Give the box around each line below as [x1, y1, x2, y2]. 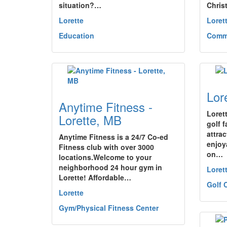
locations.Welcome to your [59, 152, 152, 162]
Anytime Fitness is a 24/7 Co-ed [59, 132, 168, 142]
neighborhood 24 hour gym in [59, 162, 162, 172]
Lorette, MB [59, 111, 122, 129]
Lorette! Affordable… [59, 172, 131, 182]
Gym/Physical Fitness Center [59, 203, 159, 213]
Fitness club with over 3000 [59, 142, 154, 152]
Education [59, 30, 94, 41]
